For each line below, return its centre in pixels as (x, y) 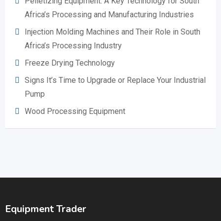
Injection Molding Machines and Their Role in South (112, 32)
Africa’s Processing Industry (73, 46)
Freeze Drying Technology (70, 63)
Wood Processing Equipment (75, 111)
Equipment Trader (46, 209)
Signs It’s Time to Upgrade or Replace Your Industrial (115, 80)
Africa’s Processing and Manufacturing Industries (109, 15)
